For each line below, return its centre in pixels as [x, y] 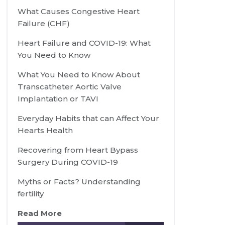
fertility [31, 194]
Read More [40, 213]
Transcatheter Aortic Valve [70, 87]
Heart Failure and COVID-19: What [84, 43]
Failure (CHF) [44, 24]
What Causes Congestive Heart [79, 12]
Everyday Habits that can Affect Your [89, 119]
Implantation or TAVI [58, 99]
